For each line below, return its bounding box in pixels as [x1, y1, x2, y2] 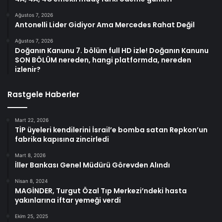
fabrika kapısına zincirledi [15, 134, 109, 144]
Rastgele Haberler [7, 89, 79, 100]
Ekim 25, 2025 [15, 213, 48, 219]
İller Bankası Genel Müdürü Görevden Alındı [15, 160, 170, 170]
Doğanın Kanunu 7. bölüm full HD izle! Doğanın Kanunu [15, 45, 209, 55]
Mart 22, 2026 [15, 116, 49, 123]
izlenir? [15, 64, 41, 74]
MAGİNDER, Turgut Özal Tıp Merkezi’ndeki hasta [15, 185, 187, 196]
